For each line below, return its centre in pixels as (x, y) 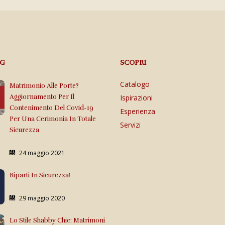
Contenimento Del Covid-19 (51, 108)
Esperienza (138, 111)
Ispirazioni (136, 98)
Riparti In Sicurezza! (40, 176)
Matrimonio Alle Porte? (44, 86)
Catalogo (135, 84)
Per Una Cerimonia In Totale (53, 119)
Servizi (130, 125)
